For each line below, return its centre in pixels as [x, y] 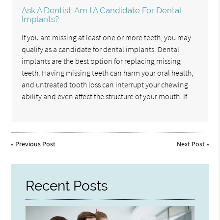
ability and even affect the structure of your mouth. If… [108, 96]
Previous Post [36, 144]
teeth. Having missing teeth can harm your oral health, [108, 73]
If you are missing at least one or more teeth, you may [107, 38]
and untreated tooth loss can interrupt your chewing [105, 85]
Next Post [191, 144]
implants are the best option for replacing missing [101, 61]
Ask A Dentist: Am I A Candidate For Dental [102, 11]
